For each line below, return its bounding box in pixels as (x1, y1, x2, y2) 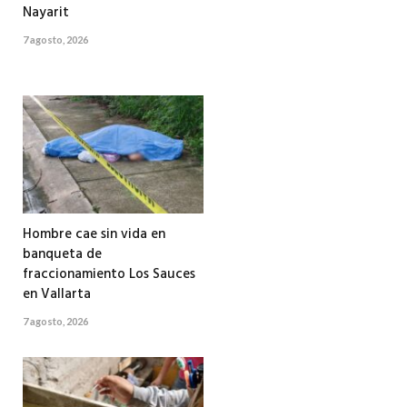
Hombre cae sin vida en (23, 223, 165, 246)
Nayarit (23, 2, 69, 25)
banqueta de (23, 243, 102, 266)
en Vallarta (23, 283, 91, 306)
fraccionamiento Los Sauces (23, 263, 195, 286)
